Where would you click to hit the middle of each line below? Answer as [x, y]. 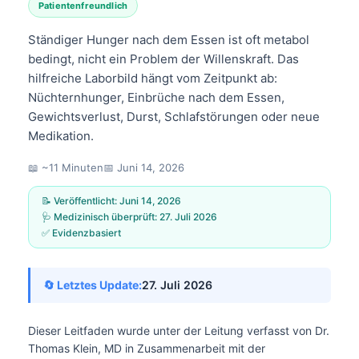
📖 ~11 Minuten [66, 167]
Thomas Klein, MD [75, 348]
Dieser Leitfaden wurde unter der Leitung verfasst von [171, 330]
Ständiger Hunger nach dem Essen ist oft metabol [169, 39]
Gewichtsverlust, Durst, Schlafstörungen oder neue [174, 116]
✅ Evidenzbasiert [81, 232]
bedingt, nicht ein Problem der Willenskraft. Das [163, 58]
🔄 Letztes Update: [93, 284]
